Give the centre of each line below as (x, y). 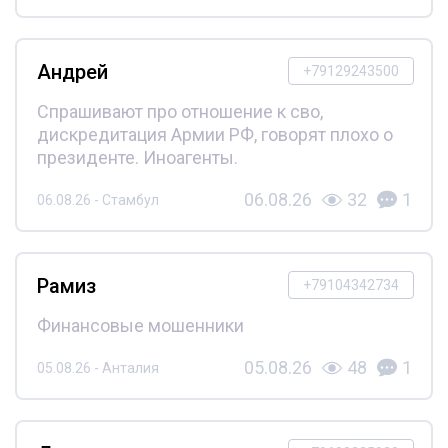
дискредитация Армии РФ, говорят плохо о (214, 135)
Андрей (72, 72)
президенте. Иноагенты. (137, 158)
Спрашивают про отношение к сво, (179, 112)
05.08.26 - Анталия (97, 367)
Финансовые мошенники (140, 326)
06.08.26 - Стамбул (97, 199)
